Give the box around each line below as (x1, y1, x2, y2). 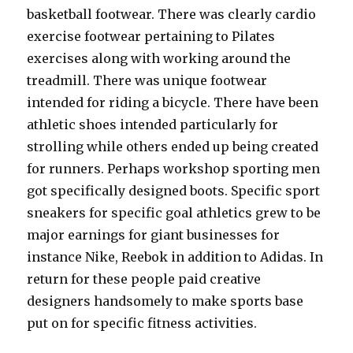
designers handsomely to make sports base (27, 293, 304, 309)
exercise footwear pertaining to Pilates (27, 28, 276, 44)
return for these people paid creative (27, 271, 262, 287)
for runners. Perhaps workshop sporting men (27, 161, 321, 176)
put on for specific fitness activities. (27, 315, 258, 331)
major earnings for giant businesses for (27, 227, 281, 243)
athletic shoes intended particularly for (27, 117, 279, 132)
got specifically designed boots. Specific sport (27, 183, 321, 199)
